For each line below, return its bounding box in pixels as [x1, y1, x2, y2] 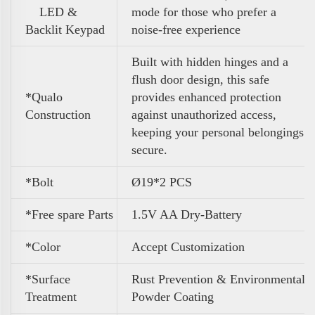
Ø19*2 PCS [131, 174, 192, 189]
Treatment [25, 289, 77, 304]
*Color [25, 239, 60, 254]
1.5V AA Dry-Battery [131, 207, 242, 221]
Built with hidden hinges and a [131, 54, 288, 69]
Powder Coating [131, 289, 214, 304]
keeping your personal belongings [131, 124, 304, 139]
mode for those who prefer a [131, 4, 276, 19]
